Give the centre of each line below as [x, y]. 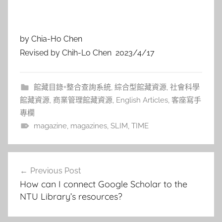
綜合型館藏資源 [140, 87]
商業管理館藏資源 [83, 100]
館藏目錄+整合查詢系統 [72, 87]
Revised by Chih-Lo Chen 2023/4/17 [87, 53]
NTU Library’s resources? [71, 197]
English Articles [142, 100]
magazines [88, 126]
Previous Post [55, 171]
